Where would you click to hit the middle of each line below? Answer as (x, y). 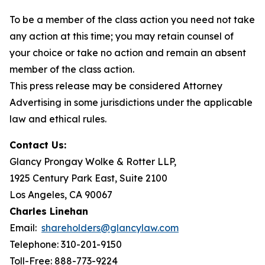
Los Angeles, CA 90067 (61, 195)
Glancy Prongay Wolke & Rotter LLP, (93, 161)
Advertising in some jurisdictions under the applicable (131, 102)
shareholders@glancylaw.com (110, 228)
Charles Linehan (49, 211)
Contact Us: (38, 145)
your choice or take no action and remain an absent (128, 53)
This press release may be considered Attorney (116, 86)
